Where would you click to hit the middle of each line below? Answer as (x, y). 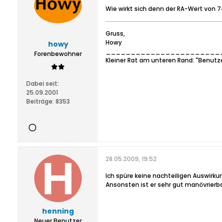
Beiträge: (40, 101)
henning (58, 211)
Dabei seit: (43, 83)
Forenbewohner (58, 54)
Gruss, (115, 33)
